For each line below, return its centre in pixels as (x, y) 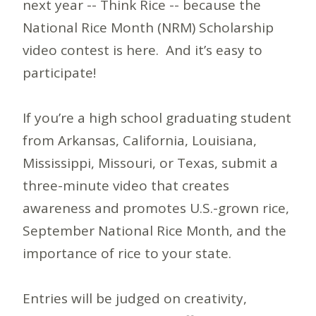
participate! (63, 72)
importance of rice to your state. (127, 253)
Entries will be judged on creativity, (135, 298)
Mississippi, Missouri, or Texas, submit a (150, 163)
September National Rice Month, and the (154, 230)
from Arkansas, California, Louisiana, (140, 140)
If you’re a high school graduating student (157, 117)
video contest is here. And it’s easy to (142, 50)
